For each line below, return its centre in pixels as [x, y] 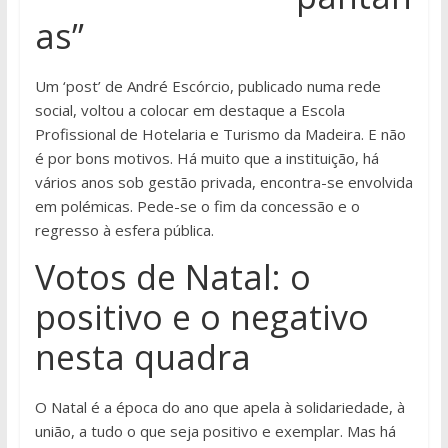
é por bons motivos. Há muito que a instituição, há [206, 158]
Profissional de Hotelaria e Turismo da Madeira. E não [220, 134]
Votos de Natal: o [172, 277]
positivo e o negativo [201, 317]
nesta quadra [142, 357]
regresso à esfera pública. [124, 230]
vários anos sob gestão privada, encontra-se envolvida [223, 182]
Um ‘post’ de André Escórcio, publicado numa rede [207, 86]
